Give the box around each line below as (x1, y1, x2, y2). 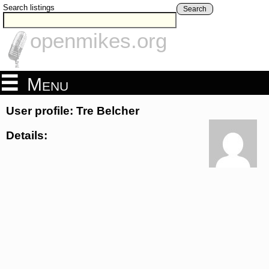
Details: (6, 128, 47, 142)
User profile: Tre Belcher (6, 104, 139, 118)
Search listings (3, 3, 55, 12)
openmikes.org (30, 29, 167, 53)
